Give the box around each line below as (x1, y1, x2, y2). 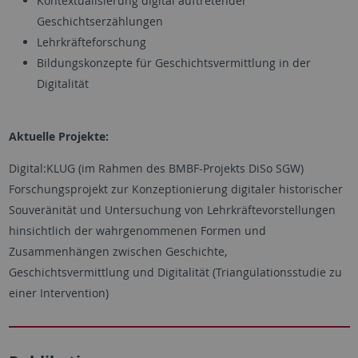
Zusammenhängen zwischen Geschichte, (8, 244, 227, 260)
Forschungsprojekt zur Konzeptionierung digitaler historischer (8, 181, 343, 197)
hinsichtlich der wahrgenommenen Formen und (8, 223, 266, 239)
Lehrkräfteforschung (36, 34, 146, 50)
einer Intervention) (8, 285, 109, 301)
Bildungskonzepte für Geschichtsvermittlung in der (36, 55, 311, 71)
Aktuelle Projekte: (8, 129, 109, 145)
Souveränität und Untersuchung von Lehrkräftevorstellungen (8, 202, 336, 218)
